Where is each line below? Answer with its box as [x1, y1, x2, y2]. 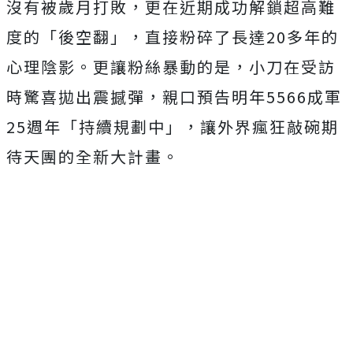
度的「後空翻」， [6, 25, 145, 48]
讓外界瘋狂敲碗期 [200, 115, 339, 138]
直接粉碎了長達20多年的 [145, 25, 339, 48]
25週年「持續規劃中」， [6, 115, 200, 138]
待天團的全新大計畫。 [6, 145, 180, 168]
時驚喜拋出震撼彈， [6, 85, 162, 108]
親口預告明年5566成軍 [162, 85, 342, 108]
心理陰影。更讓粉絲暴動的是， [6, 55, 249, 78]
